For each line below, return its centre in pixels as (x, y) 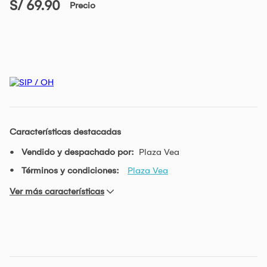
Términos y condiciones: (70, 170)
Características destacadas (65, 131)
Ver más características (57, 191)
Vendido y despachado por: (78, 152)
